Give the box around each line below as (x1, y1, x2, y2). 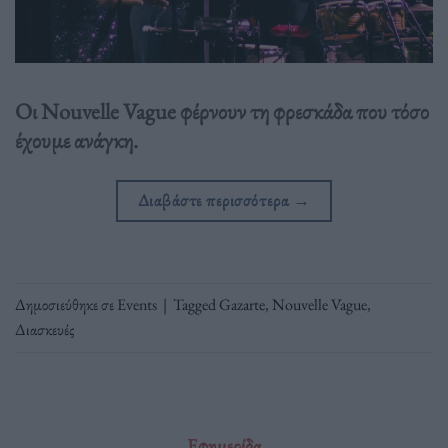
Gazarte (219, 294, 265, 316)
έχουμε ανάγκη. (15, 124, 138, 155)
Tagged (173, 294, 219, 316)
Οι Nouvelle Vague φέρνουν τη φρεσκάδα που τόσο (15, 95, 429, 126)
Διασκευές (15, 319, 75, 341)
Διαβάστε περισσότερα (137, 188, 293, 211)
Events (117, 294, 157, 316)
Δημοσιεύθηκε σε (15, 294, 117, 316)
